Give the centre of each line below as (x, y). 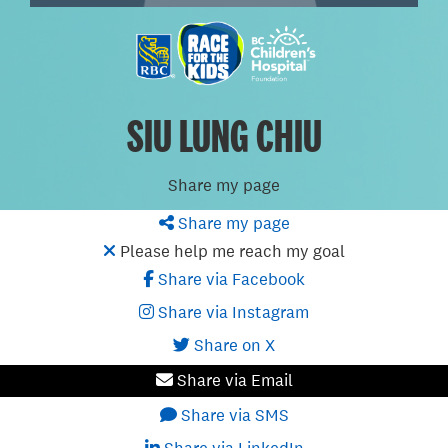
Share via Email (232, 380)
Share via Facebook (229, 279)
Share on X (232, 345)
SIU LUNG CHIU (224, 135)
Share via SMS (232, 415)
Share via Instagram (231, 312)
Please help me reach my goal (230, 251)
